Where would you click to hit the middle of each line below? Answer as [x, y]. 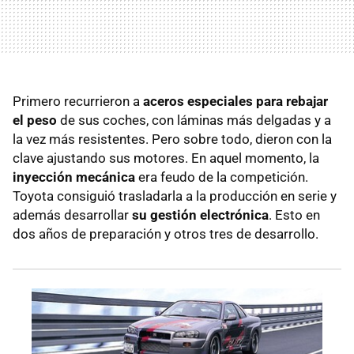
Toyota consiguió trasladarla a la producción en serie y [175, 196]
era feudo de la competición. [223, 177]
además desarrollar [72, 215]
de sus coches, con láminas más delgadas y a [196, 121]
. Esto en [294, 215]
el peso [36, 121]
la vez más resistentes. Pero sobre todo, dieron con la [172, 139]
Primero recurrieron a [78, 102]
